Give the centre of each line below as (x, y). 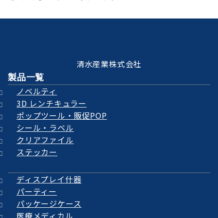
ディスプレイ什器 (49, 179)
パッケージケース (49, 204)
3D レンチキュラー (52, 103)
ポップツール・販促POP (62, 116)
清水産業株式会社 (109, 64)
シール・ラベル (45, 128)
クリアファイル (45, 140)
